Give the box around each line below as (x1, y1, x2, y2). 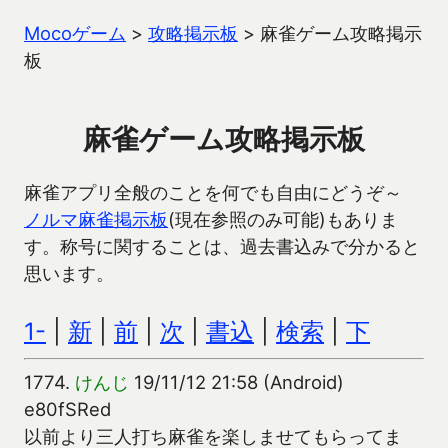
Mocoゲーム (24, 22, 126, 44)
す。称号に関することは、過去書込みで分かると (24, 234, 420, 257)
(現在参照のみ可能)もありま (168, 207, 398, 230)
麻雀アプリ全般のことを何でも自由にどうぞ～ (24, 180, 402, 203)
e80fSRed (24, 398, 111, 421)
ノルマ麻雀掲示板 (24, 207, 168, 230)
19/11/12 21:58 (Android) (129, 371, 344, 394)
